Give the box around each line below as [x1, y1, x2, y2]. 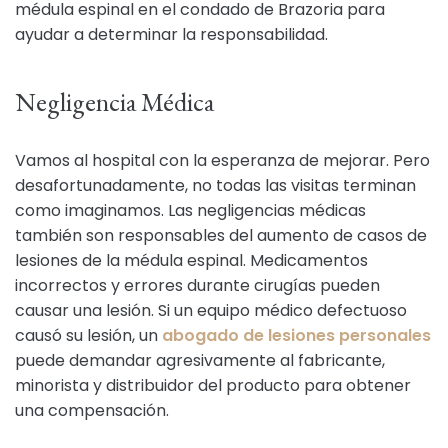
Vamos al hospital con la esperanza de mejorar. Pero [15, 149, 430, 172]
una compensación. [15, 399, 169, 422]
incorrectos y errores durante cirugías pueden [15, 274, 380, 297]
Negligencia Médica [15, 85, 214, 119]
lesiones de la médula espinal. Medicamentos [15, 249, 368, 272]
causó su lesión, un [15, 324, 162, 347]
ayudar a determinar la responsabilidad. [15, 23, 328, 46]
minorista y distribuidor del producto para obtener [15, 374, 411, 397]
